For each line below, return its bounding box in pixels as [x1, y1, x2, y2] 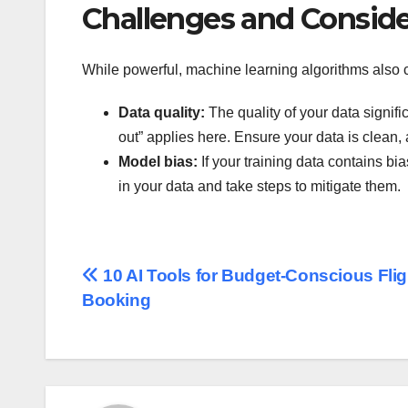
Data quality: [118, 105, 205, 121]
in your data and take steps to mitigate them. [118, 178, 401, 195]
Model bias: [118, 154, 198, 170]
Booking [82, 291, 151, 311]
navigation [81, 301, 229, 338]
